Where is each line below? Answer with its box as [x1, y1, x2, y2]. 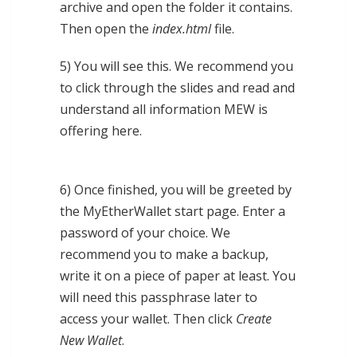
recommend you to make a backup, [60, 245, 269, 264]
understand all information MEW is [60, 100, 268, 119]
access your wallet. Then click [60, 310, 236, 328]
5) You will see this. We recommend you [60, 57, 293, 76]
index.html [152, 20, 211, 38]
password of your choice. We [60, 224, 230, 242]
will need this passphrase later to [60, 288, 257, 307]
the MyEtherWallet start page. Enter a [60, 202, 285, 221]
